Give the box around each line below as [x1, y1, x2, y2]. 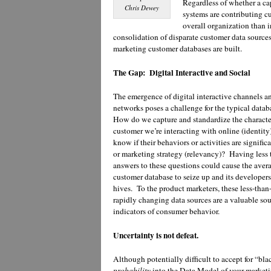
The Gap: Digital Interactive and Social [113, 66, 250, 79]
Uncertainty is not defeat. [113, 229, 198, 241]
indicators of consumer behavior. [113, 206, 220, 217]
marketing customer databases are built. [113, 43, 242, 54]
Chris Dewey [124, 3, 159, 13]
